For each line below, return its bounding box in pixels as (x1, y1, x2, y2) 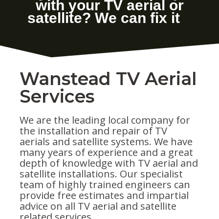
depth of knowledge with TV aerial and (20, 156, 198, 170)
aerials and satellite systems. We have (20, 135, 193, 149)
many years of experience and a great (20, 146, 193, 159)
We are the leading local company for (20, 113, 190, 127)
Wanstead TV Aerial (20, 68, 197, 90)
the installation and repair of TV (20, 124, 167, 138)
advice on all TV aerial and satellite (20, 199, 176, 213)
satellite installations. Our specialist (20, 167, 183, 181)
